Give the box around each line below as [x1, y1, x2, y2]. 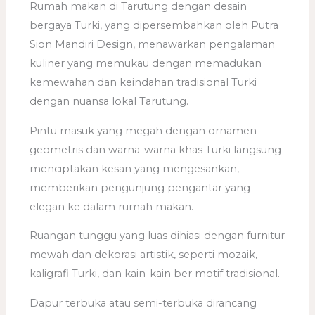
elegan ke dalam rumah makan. [30, 200, 194, 213]
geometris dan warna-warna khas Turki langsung [30, 143, 282, 156]
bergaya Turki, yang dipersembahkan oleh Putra [30, 19, 279, 32]
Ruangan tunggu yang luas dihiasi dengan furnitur [30, 229, 285, 243]
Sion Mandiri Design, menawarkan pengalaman [30, 38, 276, 51]
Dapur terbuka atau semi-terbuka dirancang [30, 296, 257, 309]
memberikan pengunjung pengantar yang [30, 181, 251, 194]
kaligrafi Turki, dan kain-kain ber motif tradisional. [30, 267, 281, 281]
